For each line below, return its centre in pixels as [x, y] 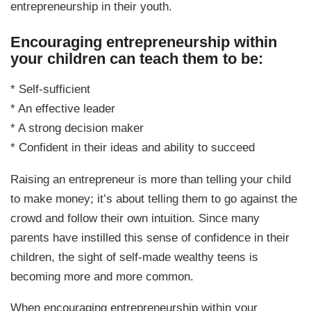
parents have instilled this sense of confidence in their [150, 237]
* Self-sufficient [51, 89]
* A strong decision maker [77, 128]
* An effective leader [63, 109]
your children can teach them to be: [137, 58]
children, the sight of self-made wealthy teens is [135, 257]
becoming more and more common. [102, 276]
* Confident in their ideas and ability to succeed [133, 148]
